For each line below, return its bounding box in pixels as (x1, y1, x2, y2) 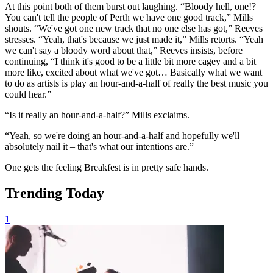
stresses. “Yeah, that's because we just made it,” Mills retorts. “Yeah (5, 34, 263, 44)
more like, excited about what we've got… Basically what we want (5, 66, 262, 77)
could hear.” (5, 88, 51, 99)
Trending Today (5, 185, 104, 201)
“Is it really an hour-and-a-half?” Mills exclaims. (5, 109, 190, 120)
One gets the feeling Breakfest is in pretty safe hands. (5, 161, 208, 172)
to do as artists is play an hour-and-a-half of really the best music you (5, 77, 268, 88)
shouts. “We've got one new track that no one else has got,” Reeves (5, 23, 263, 34)
